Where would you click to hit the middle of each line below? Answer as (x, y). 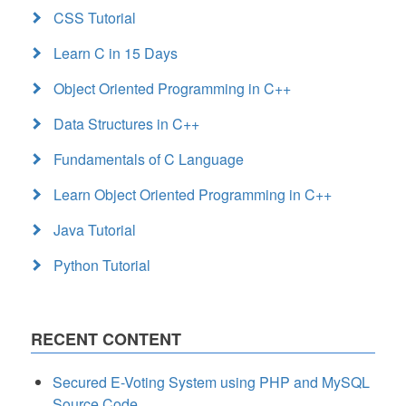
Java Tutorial (95, 230)
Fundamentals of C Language (149, 159)
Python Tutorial (102, 266)
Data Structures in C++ (126, 124)
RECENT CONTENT (106, 339)
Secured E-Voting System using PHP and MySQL (211, 382)
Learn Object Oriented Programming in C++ (193, 195)
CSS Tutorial (95, 18)
